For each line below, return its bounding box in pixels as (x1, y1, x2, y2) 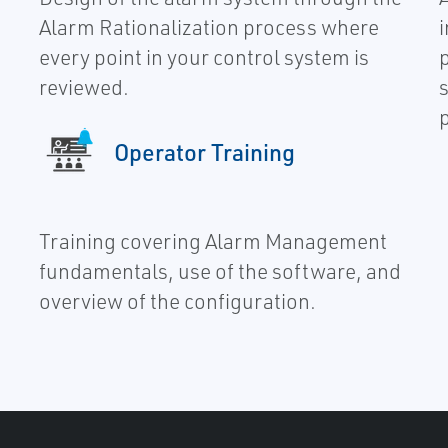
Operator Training (113, 136, 295, 167)
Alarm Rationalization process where (38, 13, 379, 40)
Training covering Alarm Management (38, 227, 387, 254)
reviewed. (38, 73, 129, 100)
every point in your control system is (38, 43, 369, 70)
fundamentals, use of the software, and (38, 257, 401, 284)
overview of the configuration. (38, 287, 316, 314)
